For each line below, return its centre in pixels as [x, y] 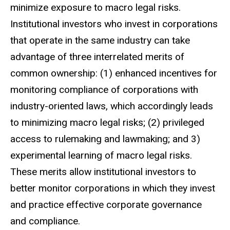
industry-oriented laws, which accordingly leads [112, 106]
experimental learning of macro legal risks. [101, 155]
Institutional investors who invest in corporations [114, 24]
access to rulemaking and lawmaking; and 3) [105, 139]
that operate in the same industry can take [100, 40]
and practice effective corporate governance [106, 204]
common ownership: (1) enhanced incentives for [114, 73]
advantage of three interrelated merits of [97, 56]
